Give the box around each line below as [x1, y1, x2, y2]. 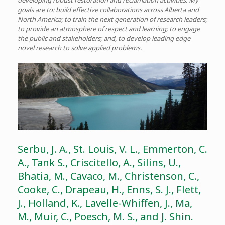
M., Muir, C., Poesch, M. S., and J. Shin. [18, 209, 193, 223]
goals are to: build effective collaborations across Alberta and [18, 5, 199, 15]
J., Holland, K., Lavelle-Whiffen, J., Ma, [18, 196, 192, 210]
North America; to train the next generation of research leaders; [18, 15, 207, 24]
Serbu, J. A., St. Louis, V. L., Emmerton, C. [18, 142, 207, 156]
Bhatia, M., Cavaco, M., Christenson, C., [18, 169, 199, 183]
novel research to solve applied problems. [18, 43, 142, 53]
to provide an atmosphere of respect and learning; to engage [18, 24, 200, 34]
